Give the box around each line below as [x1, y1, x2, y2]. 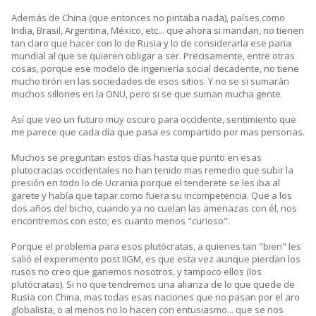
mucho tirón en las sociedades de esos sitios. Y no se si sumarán [11, 75, 289, 88]
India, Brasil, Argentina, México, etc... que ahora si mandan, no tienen [11, 24, 304, 37]
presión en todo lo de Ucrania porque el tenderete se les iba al [11, 176, 280, 190]
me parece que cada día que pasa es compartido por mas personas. [11, 126, 305, 139]
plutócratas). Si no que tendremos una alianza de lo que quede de [11, 278, 295, 291]
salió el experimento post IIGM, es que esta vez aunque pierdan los [11, 253, 300, 266]
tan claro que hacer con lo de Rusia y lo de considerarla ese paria [11, 37, 291, 50]
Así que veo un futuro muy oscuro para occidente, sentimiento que [11, 113, 296, 126]
